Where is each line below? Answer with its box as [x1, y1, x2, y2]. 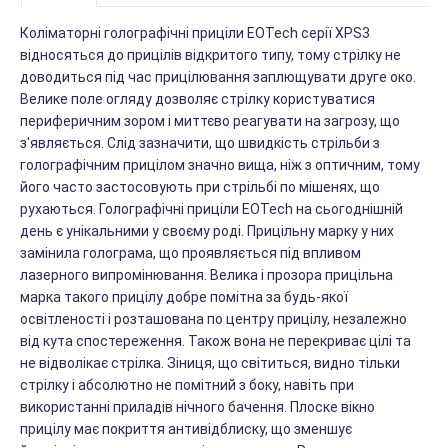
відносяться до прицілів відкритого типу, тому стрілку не [20, 47, 401, 64]
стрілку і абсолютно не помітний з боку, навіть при [20, 377, 354, 394]
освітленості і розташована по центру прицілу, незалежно [20, 311, 407, 328]
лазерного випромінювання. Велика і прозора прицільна [20, 267, 393, 284]
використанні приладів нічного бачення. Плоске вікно [20, 399, 375, 416]
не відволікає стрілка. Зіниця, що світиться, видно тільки [20, 355, 400, 372]
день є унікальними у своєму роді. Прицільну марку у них [20, 223, 394, 240]
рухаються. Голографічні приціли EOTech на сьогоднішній [20, 201, 403, 218]
